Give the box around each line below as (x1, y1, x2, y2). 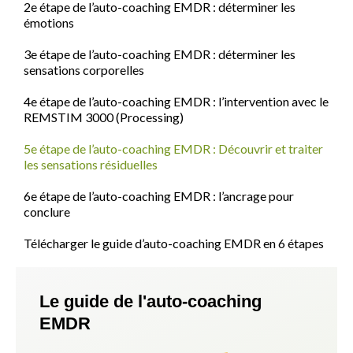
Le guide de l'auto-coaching (39, 292, 262, 312)
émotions (24, 15, 74, 31)
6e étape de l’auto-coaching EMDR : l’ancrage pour (24, 188, 294, 204)
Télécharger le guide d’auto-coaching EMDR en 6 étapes (24, 236, 324, 251)
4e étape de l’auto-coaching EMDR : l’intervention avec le (24, 94, 329, 110)
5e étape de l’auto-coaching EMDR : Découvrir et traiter (24, 141, 323, 157)
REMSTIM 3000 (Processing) (24, 110, 184, 125)
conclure (24, 204, 70, 220)
